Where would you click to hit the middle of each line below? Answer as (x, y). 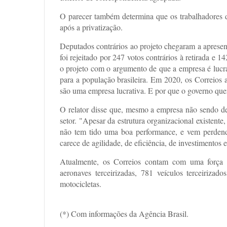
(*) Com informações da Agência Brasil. (124, 214)
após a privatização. (91, 27)
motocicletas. (81, 184)
